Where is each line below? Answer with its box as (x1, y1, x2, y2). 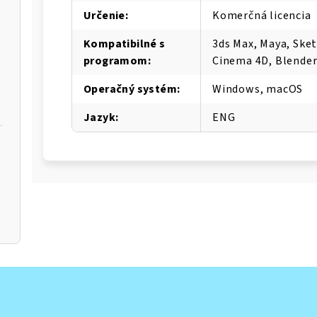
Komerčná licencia (212, 8, 311, 24)
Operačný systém (83, 81, 178, 98)
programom (83, 53, 148, 69)
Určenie (83, 8, 125, 24)
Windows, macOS (212, 81, 304, 98)
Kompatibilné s (83, 36, 166, 52)
